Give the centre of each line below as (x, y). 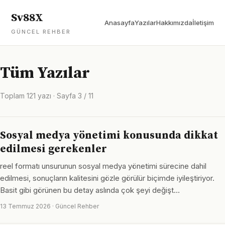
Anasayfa (120, 23)
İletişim (203, 23)
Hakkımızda (174, 23)
